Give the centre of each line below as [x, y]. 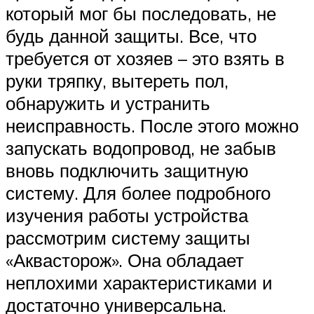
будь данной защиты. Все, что [131, 36]
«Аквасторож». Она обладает [125, 260]
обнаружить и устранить [108, 103]
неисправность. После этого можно [152, 126]
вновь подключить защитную [127, 171]
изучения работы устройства [127, 216]
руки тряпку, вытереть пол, [117, 81]
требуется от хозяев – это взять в [145, 59]
